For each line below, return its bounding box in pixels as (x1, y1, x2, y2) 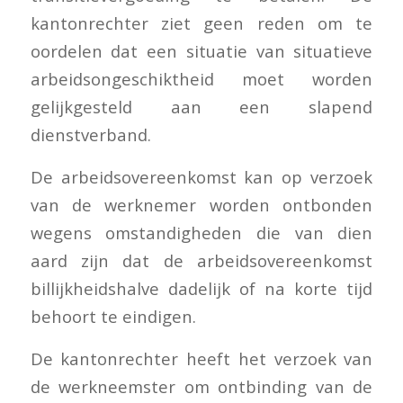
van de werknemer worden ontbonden (30, 193, 373, 216)
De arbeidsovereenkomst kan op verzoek (30, 165, 373, 188)
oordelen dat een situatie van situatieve (30, 40, 373, 63)
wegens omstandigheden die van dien (30, 220, 373, 244)
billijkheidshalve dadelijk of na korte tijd (30, 276, 373, 300)
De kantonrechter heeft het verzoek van (30, 346, 373, 370)
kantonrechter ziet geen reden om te (30, 12, 373, 35)
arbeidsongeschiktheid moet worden (30, 67, 373, 91)
